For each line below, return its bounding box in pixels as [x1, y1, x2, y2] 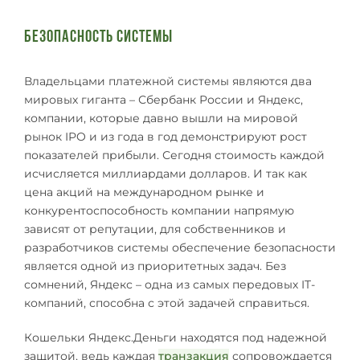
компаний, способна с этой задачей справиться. [24, 296, 309, 311]
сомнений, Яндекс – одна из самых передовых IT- [24, 277, 315, 292]
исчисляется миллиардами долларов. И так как [24, 166, 307, 182]
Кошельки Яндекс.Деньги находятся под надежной [24, 330, 327, 346]
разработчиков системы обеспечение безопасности [24, 240, 336, 256]
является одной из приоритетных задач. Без [24, 259, 286, 274]
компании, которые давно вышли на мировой [24, 111, 298, 126]
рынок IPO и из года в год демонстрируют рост [24, 129, 307, 145]
